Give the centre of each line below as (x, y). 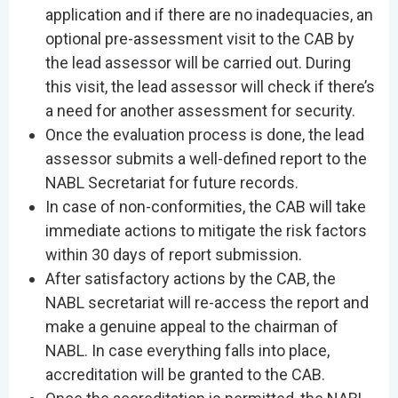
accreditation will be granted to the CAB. (185, 375)
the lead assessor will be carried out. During (198, 63)
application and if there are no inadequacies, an (209, 15)
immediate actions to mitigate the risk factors (206, 231)
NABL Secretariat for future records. (171, 183)
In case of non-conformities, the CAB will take (205, 207)
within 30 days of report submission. (173, 255)
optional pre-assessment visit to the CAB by (199, 39)
